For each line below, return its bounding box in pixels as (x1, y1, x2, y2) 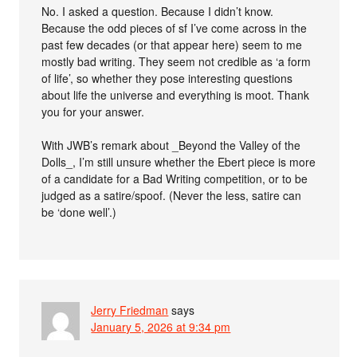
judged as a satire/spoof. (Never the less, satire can (41, 186, 302, 203)
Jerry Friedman (91, 301, 169, 318)
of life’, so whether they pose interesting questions (41, 69, 293, 86)
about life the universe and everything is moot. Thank (41, 86, 310, 103)
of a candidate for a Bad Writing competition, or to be (41, 170, 308, 186)
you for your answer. (41, 103, 145, 120)
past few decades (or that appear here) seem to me (41, 36, 303, 53)
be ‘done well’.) (41, 203, 117, 220)
